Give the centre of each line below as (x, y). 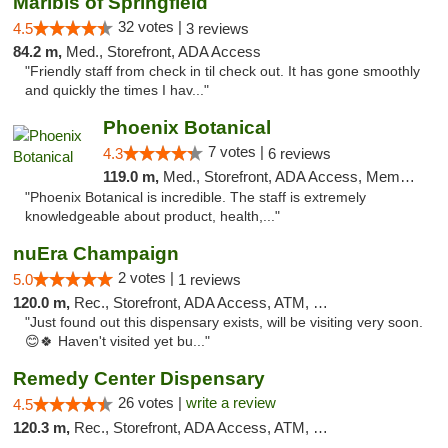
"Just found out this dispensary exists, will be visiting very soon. (224, 322)
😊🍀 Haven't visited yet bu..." (117, 341)
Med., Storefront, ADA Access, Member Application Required (281, 176)
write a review (231, 402)
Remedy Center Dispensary (139, 378)
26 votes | (152, 402)
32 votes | (152, 26)
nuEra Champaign (96, 253)
